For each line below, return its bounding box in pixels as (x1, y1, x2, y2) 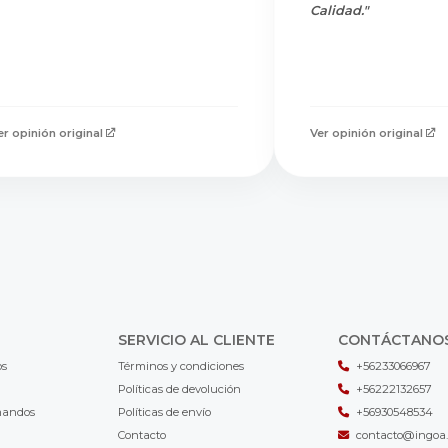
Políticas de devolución (117, 381, 241, 396)
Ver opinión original (310, 125, 423, 140)
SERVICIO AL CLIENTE (117, 330, 275, 349)
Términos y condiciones (117, 358, 244, 373)
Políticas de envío (117, 404, 211, 419)
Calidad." (310, 2, 368, 18)
